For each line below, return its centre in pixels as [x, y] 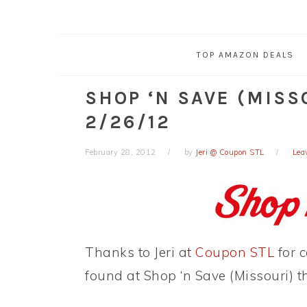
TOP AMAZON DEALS [245, 55]
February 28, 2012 [121, 152]
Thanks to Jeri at [140, 253]
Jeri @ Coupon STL [230, 152]
